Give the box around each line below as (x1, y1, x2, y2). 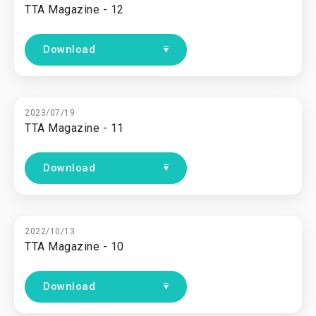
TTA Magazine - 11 (25, 121, 124, 135)
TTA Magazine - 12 (25, 3, 124, 16)
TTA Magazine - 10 (25, 240, 124, 253)
